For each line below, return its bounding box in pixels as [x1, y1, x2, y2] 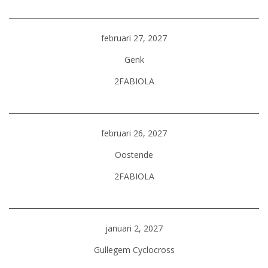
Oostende [115, 149, 153, 160]
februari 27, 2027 [101, 32, 167, 44]
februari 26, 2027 [101, 127, 167, 139]
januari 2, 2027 [105, 223, 163, 234]
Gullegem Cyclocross [93, 244, 175, 255]
